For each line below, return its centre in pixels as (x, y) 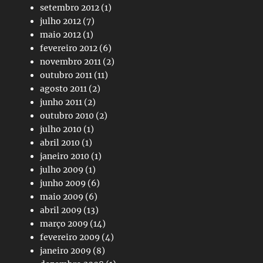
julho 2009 (62, 169)
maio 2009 (62, 196)
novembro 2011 (70, 61)
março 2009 (64, 223)
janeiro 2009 (65, 250)
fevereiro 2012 (69, 48)
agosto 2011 (63, 88)
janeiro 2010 (65, 156)
